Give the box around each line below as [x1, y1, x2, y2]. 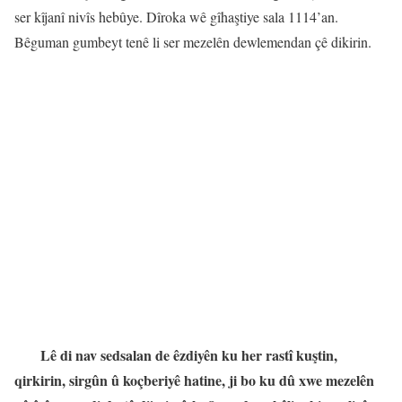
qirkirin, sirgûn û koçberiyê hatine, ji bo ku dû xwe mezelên [14, 369, 374, 390]
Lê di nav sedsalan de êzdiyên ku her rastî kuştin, [40, 344, 337, 365]
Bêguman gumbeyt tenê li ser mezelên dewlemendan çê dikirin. [14, 32, 371, 52]
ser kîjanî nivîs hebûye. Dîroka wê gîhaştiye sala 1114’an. [14, 7, 338, 27]
